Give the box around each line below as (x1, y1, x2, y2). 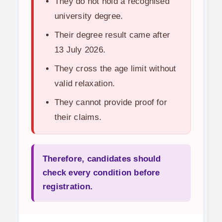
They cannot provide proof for (54, 97, 167, 107)
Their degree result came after (54, 30, 170, 40)
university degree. (54, 11, 123, 21)
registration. (42, 181, 93, 191)
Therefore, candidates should (42, 154, 161, 164)
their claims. (54, 112, 102, 122)
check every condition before (42, 167, 160, 177)
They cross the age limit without (54, 63, 176, 73)
